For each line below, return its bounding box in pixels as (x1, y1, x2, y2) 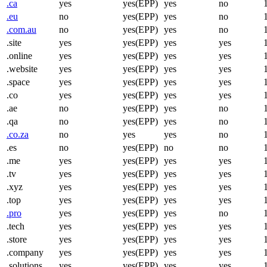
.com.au (7, 24, 36, 35)
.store (7, 234, 27, 244)
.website (7, 63, 38, 74)
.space (7, 76, 30, 87)
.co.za (7, 129, 29, 139)
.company (7, 247, 44, 257)
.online (7, 50, 32, 61)
